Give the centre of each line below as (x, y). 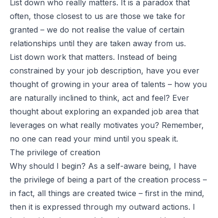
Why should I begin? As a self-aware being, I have (103, 166)
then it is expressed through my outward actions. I (102, 207)
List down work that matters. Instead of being (93, 57)
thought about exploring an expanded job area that (104, 111)
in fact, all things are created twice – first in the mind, (107, 193)
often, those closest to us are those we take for (98, 16)
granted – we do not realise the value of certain (97, 29)
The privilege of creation (55, 152)
